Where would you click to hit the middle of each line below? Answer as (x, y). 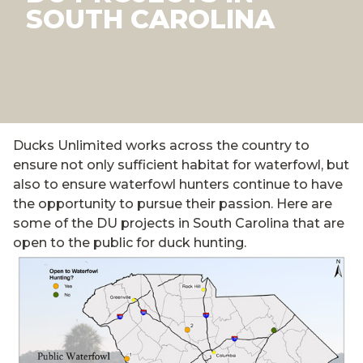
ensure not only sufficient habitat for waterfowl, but (181, 165)
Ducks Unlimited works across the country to (161, 145)
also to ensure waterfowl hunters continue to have (178, 184)
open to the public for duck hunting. (130, 243)
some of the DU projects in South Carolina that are (179, 223)
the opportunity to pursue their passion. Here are (173, 204)
